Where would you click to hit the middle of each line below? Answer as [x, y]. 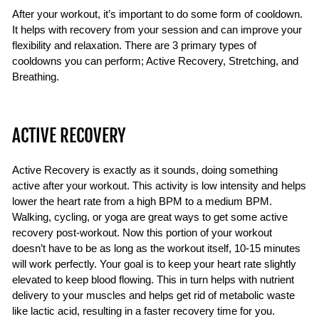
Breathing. [36, 77]
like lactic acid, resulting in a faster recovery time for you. [143, 311]
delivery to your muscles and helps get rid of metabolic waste [153, 295]
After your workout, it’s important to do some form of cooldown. [157, 14]
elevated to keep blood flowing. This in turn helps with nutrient [153, 279]
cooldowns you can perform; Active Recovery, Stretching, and [155, 61]
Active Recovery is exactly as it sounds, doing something [145, 170]
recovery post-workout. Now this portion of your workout [142, 232]
